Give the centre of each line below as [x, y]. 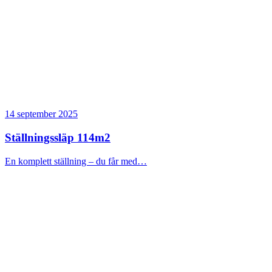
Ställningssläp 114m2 [58, 137]
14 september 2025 [41, 114]
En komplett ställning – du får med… [76, 161]
